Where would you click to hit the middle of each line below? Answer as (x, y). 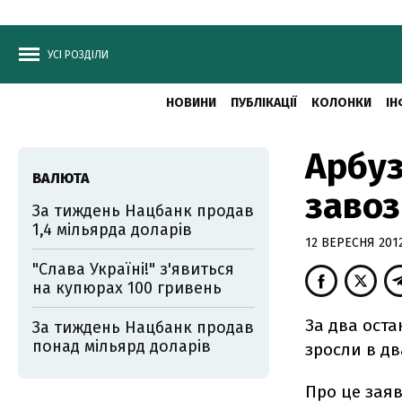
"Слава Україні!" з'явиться (133, 269)
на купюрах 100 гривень (127, 288)
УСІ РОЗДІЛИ (78, 55)
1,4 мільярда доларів (112, 230)
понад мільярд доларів (122, 346)
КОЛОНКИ (341, 103)
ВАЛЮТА (61, 178)
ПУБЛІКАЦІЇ (263, 103)
